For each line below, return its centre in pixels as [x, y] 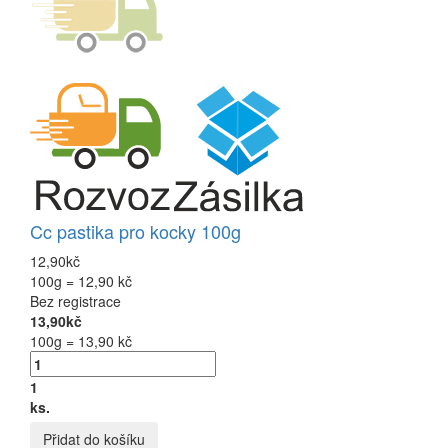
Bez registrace [75, 300]
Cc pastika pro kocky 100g [135, 230]
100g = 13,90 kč [81, 340]
